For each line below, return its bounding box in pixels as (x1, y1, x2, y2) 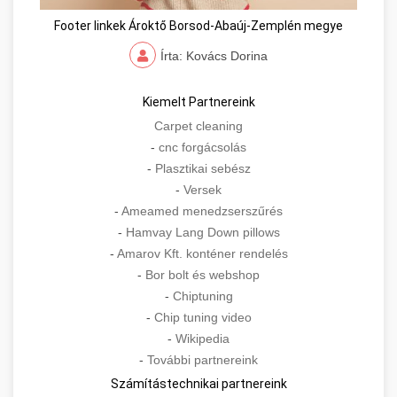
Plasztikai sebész (154, 161, 251, 176)
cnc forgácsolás (159, 140, 246, 155)
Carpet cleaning (154, 119, 243, 134)
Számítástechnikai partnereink (110, 377, 287, 392)
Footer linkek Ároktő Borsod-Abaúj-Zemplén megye (54, 19, 343, 34)
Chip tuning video (153, 310, 252, 325)
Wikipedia (175, 331, 230, 346)
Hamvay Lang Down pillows (125, 225, 280, 240)
